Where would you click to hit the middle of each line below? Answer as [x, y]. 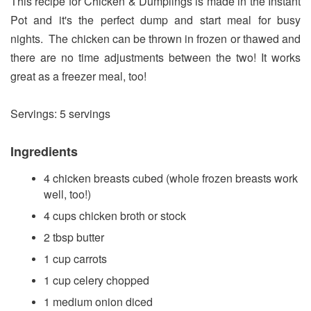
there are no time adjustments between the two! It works [155, 57]
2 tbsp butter [74, 237]
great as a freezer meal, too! [78, 76]
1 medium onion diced [98, 301]
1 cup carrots [75, 258]
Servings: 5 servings [60, 113]
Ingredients [44, 151]
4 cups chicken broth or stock [115, 215]
